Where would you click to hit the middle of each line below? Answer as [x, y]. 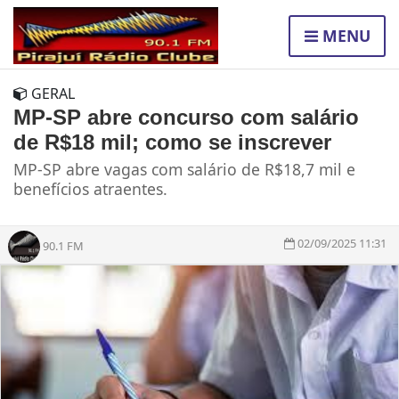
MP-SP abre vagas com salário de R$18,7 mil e [184, 170]
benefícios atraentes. [90, 189]
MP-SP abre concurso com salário [186, 118]
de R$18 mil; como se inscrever [172, 142]
